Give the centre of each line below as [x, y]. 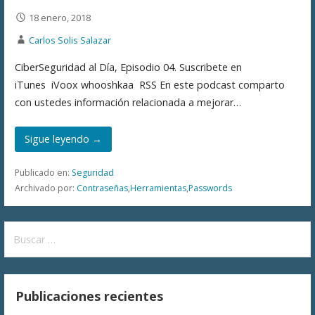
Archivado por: [45, 188]
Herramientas [158, 188]
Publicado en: [43, 173]
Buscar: [22, 230]
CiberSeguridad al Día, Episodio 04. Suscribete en [128, 67]
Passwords [210, 188]
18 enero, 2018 [59, 18]
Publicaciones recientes [90, 296]
